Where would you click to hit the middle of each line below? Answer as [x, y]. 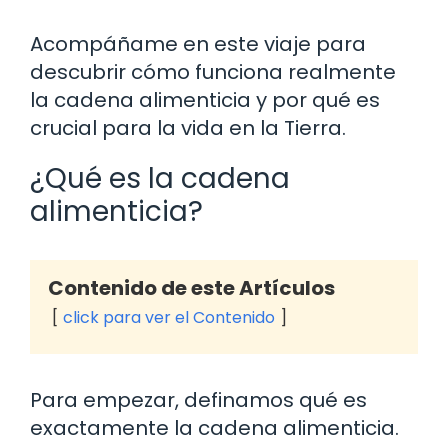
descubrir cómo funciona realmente [213, 72]
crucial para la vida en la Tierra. [188, 128]
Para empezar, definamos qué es [198, 400]
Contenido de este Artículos [191, 288]
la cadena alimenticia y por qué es [205, 100]
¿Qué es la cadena [160, 178]
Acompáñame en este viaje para [198, 44]
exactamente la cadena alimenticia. [214, 428]
